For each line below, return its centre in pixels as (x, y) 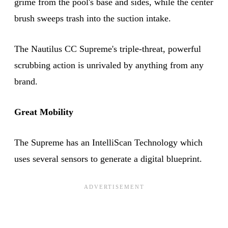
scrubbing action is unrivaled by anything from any (109, 65)
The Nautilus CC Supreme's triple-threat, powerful (108, 49)
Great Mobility (44, 112)
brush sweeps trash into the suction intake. (93, 18)
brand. (26, 81)
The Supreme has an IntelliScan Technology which (108, 142)
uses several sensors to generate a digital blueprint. (108, 159)
